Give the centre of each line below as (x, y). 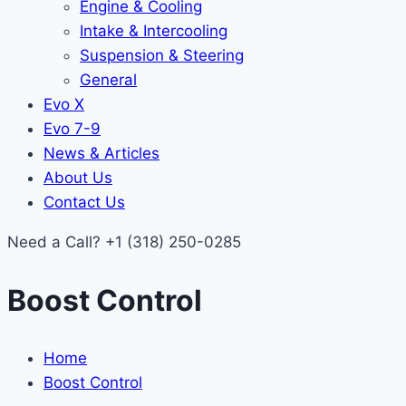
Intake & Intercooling (154, 31)
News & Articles (101, 153)
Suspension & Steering (162, 55)
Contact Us (84, 202)
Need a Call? (56, 242)
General (108, 80)
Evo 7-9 (72, 129)
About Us (78, 178)
